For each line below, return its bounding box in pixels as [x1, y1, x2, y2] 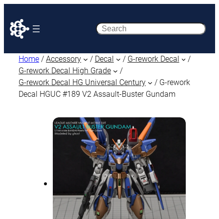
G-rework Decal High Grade [19, 66, 111, 75]
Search [95, 23, 123, 34]
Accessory [46, 54, 81, 64]
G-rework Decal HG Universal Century [19, 78, 146, 87]
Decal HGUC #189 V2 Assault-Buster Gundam [19, 89, 175, 99]
